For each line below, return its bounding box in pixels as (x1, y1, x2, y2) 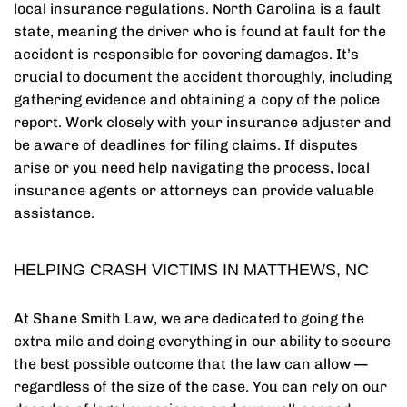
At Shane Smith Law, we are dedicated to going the (14, 310, 364, 327)
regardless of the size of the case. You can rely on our (14, 378, 387, 395)
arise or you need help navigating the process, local (14, 159, 370, 176)
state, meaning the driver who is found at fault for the (14, 23, 386, 40)
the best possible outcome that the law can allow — (14, 355, 368, 372)
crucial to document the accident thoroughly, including (14, 68, 392, 85)
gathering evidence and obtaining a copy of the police (14, 91, 380, 108)
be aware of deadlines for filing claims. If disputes (14, 136, 358, 154)
